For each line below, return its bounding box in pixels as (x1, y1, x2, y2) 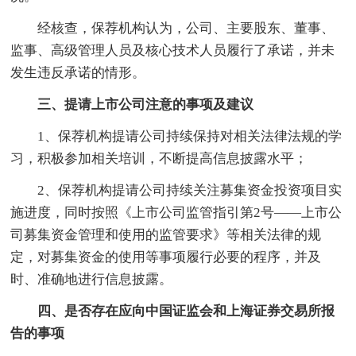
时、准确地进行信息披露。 (10, 271, 173, 287)
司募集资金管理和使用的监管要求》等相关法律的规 (10, 226, 322, 242)
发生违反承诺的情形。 (10, 64, 146, 80)
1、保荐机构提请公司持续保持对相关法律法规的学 (10, 128, 342, 144)
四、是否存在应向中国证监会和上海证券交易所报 (10, 303, 335, 319)
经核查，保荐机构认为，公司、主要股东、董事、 (10, 20, 335, 36)
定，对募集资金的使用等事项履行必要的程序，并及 (10, 249, 322, 265)
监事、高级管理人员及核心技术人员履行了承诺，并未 (10, 42, 335, 58)
